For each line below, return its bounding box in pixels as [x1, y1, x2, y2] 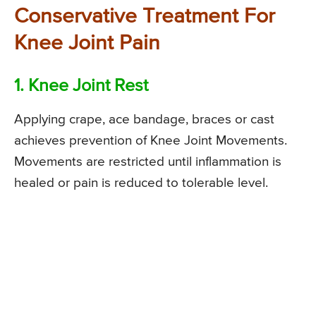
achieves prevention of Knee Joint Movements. [14, 133, 287, 147]
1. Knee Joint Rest [14, 77, 148, 95]
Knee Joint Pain [14, 32, 160, 54]
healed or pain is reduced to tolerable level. [14, 176, 268, 190]
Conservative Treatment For [14, 6, 275, 28]
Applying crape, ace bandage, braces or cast [14, 112, 274, 126]
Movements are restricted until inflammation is [14, 154, 281, 169]
